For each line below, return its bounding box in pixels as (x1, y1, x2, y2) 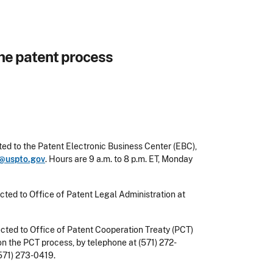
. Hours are (45, 154, 89, 164)
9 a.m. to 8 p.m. (89, 154, 147, 164)
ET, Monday (147, 154, 193, 164)
